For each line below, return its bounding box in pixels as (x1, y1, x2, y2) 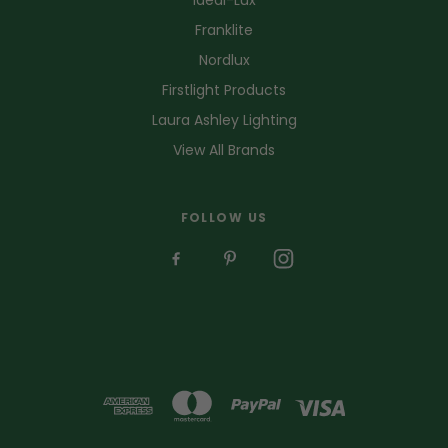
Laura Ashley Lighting (151, 109, 297, 130)
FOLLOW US (180, 208, 268, 226)
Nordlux (198, 49, 250, 70)
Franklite (195, 19, 253, 40)
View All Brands (173, 139, 275, 160)
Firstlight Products (162, 79, 286, 100)
